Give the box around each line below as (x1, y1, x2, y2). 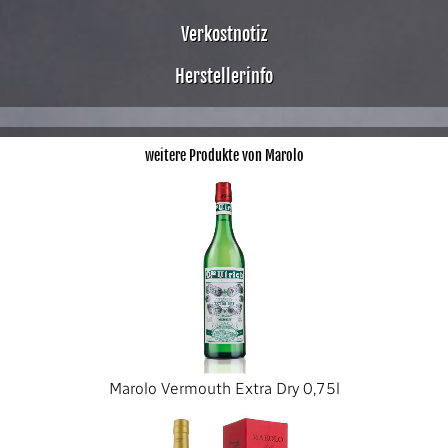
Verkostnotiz (181, 23, 267, 45)
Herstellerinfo (175, 65, 273, 87)
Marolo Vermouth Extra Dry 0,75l (108, 379, 340, 398)
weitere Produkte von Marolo (144, 147, 304, 164)
